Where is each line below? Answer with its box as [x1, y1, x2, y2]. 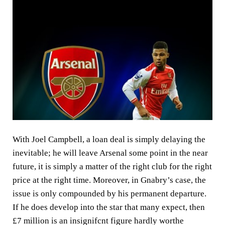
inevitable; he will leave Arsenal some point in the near [13, 148, 208, 158]
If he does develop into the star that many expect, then [13, 202, 205, 212]
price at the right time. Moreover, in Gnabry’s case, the [13, 175, 206, 185]
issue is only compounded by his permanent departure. [13, 189, 206, 199]
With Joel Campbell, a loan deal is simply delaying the [13, 135, 205, 145]
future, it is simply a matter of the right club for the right [13, 162, 212, 172]
